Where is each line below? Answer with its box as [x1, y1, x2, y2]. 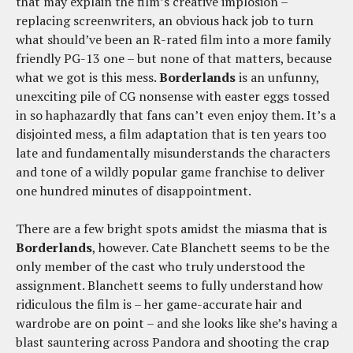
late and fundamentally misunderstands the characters [16, 143, 330, 162]
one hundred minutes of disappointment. [16, 181, 251, 199]
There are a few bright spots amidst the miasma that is [16, 219, 327, 237]
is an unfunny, [236, 68, 319, 86]
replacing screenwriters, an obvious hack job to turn [16, 11, 314, 29]
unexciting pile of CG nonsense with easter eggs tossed [16, 87, 329, 105]
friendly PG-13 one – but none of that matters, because [16, 49, 332, 67]
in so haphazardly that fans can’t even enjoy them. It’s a [16, 106, 336, 124]
